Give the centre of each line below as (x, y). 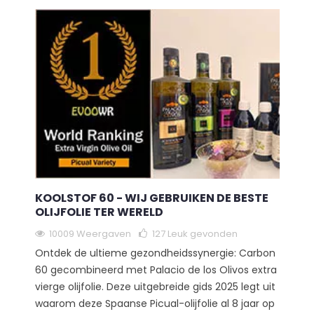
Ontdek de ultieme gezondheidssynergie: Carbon (155, 253)
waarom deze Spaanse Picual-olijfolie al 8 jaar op (155, 304)
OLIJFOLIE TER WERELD (99, 212)
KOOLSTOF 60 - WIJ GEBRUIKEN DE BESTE (151, 198)
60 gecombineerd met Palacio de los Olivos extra (156, 270)
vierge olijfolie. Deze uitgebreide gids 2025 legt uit (155, 287)
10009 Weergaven (90, 234)
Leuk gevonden (202, 234)
